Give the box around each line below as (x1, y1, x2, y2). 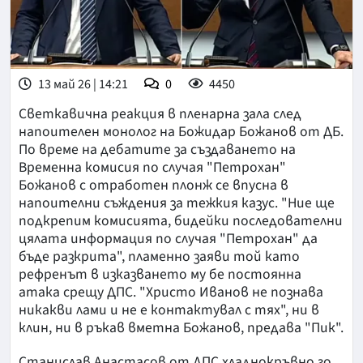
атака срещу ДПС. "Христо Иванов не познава (19, 282, 323, 303)
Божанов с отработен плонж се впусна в (19, 175, 288, 196)
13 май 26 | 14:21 (36, 75, 128, 94)
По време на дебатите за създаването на (19, 139, 296, 160)
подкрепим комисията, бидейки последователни (19, 211, 343, 232)
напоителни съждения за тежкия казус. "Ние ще (19, 193, 335, 214)
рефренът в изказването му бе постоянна (19, 264, 301, 285)
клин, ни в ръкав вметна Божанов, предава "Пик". (19, 318, 344, 339)
